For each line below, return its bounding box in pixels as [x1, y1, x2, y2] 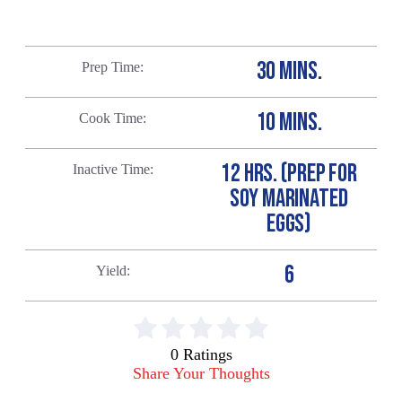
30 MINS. [256, 56, 322, 86]
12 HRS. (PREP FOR [221, 158, 357, 188]
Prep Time [82, 58, 141, 74]
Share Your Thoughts [132, 363, 270, 382]
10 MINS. [256, 107, 322, 137]
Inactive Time [72, 161, 150, 177]
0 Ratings [170, 345, 232, 363]
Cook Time [79, 109, 144, 126]
